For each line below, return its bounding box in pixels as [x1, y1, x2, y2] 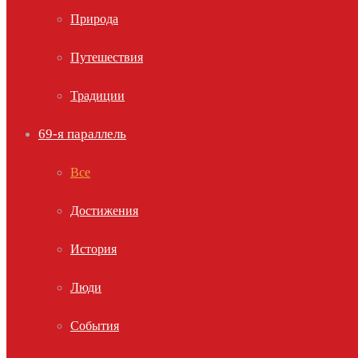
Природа [70, 12, 118, 26]
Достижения [70, 204, 138, 217]
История [70, 242, 117, 256]
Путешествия [70, 50, 143, 64]
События [70, 319, 119, 332]
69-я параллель [38, 126, 126, 141]
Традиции [70, 89, 125, 102]
